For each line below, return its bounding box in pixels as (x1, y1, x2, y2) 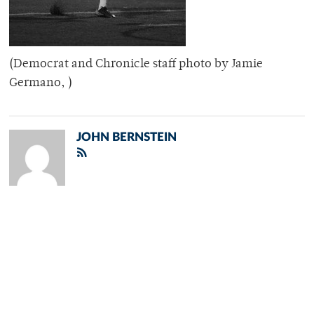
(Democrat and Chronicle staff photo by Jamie (9, 58, 263, 71)
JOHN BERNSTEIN (76, 131, 177, 144)
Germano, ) (9, 77, 72, 90)
